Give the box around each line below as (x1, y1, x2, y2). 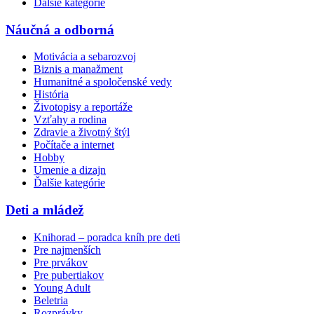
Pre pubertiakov (34, 268, 104, 281)
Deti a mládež (6, 203, 83, 218)
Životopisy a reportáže (34, 101, 132, 114)
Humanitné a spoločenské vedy (34, 76, 172, 88)
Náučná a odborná (6, 22, 114, 37)
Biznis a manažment (34, 63, 123, 76)
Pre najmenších (34, 243, 101, 256)
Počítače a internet (34, 139, 114, 151)
